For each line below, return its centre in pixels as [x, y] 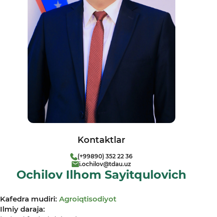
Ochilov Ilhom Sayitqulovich [101, 175]
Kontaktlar [101, 140]
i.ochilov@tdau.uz [105, 164]
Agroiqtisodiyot [88, 199]
